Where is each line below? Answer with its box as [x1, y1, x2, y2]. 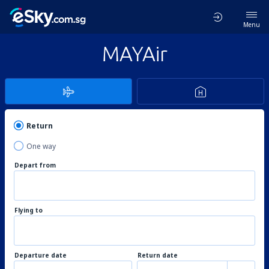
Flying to [14, 206, 43, 214]
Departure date [14, 251, 67, 259]
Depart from [14, 161, 56, 169]
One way [26, 141, 56, 151]
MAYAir [101, 42, 168, 65]
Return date [138, 251, 178, 259]
